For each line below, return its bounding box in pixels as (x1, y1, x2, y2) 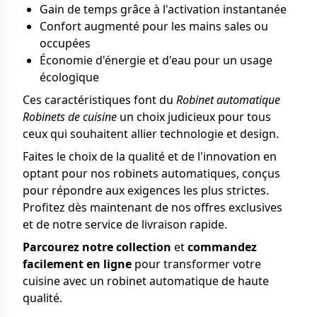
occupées (40, 35, 91, 51)
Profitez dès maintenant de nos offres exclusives (23, 200, 282, 215)
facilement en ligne (23, 256, 132, 272)
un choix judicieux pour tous (117, 109, 271, 125)
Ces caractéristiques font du (23, 92, 176, 108)
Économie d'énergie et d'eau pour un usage (40, 52, 272, 68)
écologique (40, 69, 99, 85)
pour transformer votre (132, 256, 261, 272)
